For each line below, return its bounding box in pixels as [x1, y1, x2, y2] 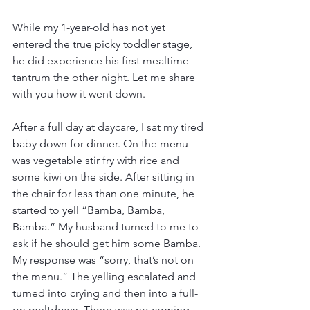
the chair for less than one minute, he [12, 187, 197, 201]
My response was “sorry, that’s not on [12, 253, 197, 267]
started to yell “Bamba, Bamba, [12, 203, 167, 217]
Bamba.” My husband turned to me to [12, 220, 201, 234]
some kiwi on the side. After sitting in [12, 170, 197, 184]
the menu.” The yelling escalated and [12, 270, 199, 284]
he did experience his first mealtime [12, 54, 192, 68]
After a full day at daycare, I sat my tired [12, 120, 206, 134]
